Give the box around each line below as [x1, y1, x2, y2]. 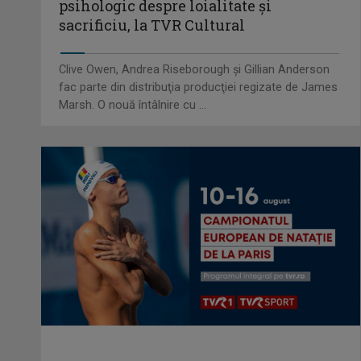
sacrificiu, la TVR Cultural [59, 15, 245, 35]
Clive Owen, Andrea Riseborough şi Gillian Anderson [59, 63, 330, 77]
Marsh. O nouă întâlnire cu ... [59, 98, 206, 113]
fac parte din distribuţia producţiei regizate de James [59, 81, 338, 95]
